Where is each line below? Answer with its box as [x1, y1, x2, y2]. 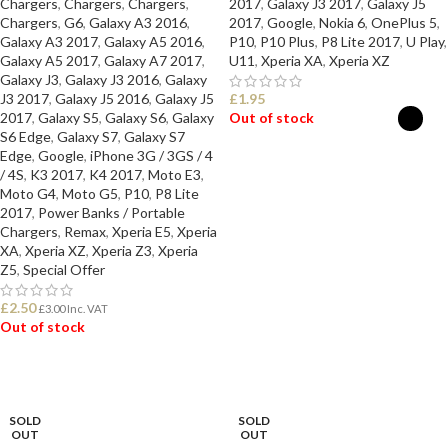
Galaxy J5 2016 [55, 90, 149, 107]
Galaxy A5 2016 [104, 33, 202, 50]
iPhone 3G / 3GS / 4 [90, 147, 213, 164]
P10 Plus [260, 33, 315, 50]
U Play [406, 33, 444, 50]
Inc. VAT [65, 302, 108, 315]
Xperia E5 [112, 223, 171, 240]
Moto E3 [148, 166, 201, 183]
